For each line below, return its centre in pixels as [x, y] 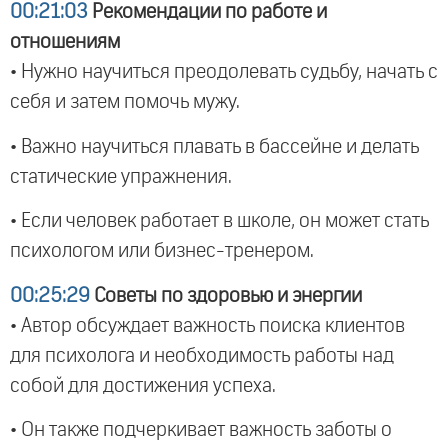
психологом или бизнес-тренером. [162, 251]
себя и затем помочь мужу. [125, 102]
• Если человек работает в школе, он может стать [219, 221]
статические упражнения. [121, 176]
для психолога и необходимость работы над [202, 355]
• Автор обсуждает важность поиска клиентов [207, 325]
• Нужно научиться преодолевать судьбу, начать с [224, 72]
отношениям [65, 42]
